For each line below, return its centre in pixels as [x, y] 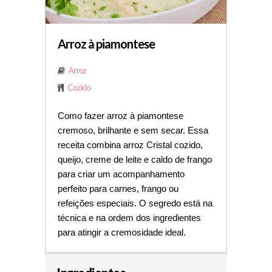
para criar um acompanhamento [121, 174]
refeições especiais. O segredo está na [135, 203]
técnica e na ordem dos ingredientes [129, 218]
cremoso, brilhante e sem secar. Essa [133, 130]
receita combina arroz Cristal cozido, [130, 145]
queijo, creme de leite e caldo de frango [135, 159]
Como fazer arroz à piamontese [121, 116]
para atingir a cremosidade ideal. [122, 232]
